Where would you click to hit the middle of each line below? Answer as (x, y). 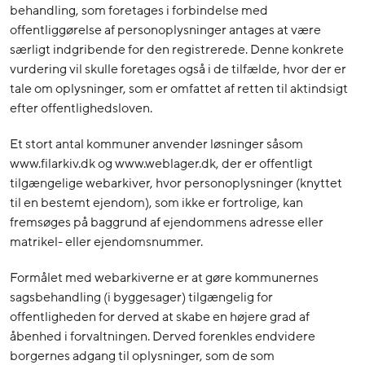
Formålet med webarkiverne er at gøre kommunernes (164, 278)
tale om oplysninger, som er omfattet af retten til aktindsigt (179, 89)
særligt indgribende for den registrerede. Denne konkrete (177, 50)
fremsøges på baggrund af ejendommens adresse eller (167, 223)
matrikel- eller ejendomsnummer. (106, 242)
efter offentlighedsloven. (81, 109)
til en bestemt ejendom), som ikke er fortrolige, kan (156, 203)
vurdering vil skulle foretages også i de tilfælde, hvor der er (178, 70)
